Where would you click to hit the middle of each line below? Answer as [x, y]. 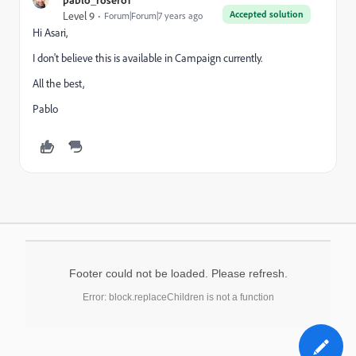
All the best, [58, 83]
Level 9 [79, 15]
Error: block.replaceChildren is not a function [178, 297]
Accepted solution [267, 14]
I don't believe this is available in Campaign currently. [147, 58]
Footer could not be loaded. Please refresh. [178, 273]
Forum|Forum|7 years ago [153, 15]
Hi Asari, [50, 32]
